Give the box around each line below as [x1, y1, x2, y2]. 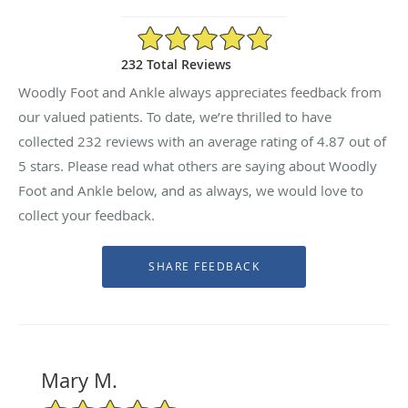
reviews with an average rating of [102, 131, 317, 150]
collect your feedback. [18, 205, 155, 224]
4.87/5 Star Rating [136, 23, 244, 41]
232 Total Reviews [121, 55, 231, 73]
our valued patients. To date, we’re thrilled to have [18, 107, 331, 126]
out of [345, 131, 386, 150]
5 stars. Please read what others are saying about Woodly [18, 156, 377, 175]
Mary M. [40, 366, 117, 393]
